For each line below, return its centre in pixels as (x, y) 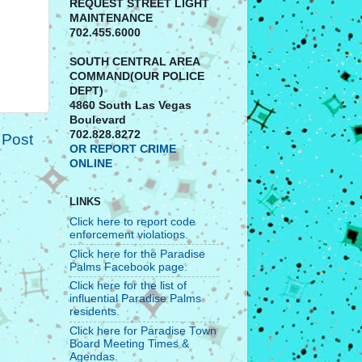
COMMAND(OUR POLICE (137, 77)
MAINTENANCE (111, 19)
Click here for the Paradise (137, 254)
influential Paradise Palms (135, 299)
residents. (95, 312)
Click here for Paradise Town (143, 331)
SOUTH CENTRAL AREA (135, 62)
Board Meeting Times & (129, 344)
